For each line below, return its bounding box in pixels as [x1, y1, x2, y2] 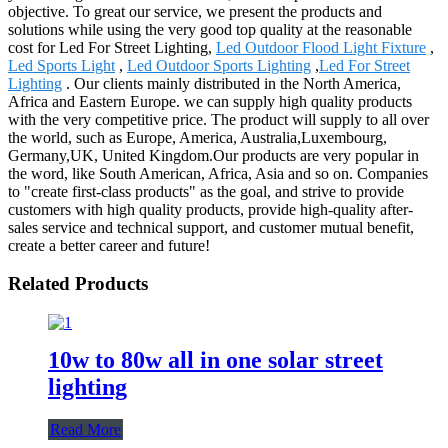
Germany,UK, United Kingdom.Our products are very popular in [8, 146, 419, 164]
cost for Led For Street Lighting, [8, 38, 216, 56]
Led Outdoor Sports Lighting [127, 56, 311, 74]
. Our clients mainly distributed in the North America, [62, 74, 401, 92]
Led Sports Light [8, 56, 115, 74]
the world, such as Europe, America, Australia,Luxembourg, [8, 128, 387, 146]
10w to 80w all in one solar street [48, 346, 383, 373]
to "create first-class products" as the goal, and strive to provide [8, 182, 404, 200]
